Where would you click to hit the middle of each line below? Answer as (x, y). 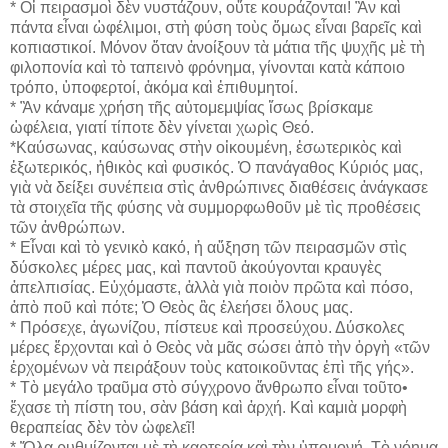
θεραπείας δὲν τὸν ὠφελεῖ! (102, 427)
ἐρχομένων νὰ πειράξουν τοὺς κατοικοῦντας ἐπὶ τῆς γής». (212, 367)
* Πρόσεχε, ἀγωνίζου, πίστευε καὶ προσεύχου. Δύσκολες (207, 327)
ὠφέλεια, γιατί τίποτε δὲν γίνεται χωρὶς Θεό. (162, 127)
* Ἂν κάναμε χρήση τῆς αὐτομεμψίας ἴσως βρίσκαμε (191, 107)
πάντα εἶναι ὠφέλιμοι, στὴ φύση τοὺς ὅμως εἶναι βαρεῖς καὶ (216, 27)
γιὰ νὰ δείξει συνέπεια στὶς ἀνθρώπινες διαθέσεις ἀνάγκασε (219, 187)
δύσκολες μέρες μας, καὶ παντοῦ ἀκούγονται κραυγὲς (196, 267)
